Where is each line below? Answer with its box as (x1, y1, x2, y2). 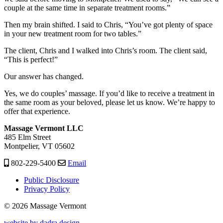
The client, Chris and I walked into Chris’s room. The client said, (4, 46, 207, 55)
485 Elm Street (4, 133, 51, 142)
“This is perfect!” (4, 55, 58, 64)
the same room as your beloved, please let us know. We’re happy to (4, 98, 215, 107)
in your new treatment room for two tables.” (4, 29, 141, 38)
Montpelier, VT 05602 (4, 142, 75, 151)
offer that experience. (4, 107, 70, 116)
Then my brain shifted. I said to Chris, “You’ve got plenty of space (4, 20, 213, 29)
